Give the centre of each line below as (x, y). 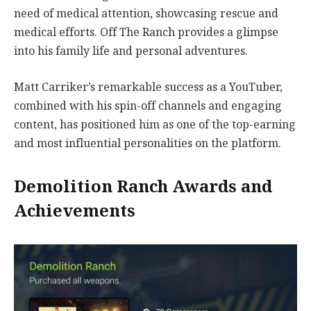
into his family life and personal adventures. (131, 51)
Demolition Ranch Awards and (143, 187)
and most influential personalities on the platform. (148, 143)
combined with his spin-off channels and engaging (148, 106)
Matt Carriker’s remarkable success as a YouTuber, (148, 87)
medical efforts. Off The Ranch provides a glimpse (146, 33)
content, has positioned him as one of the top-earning (155, 124)
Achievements (75, 211)
